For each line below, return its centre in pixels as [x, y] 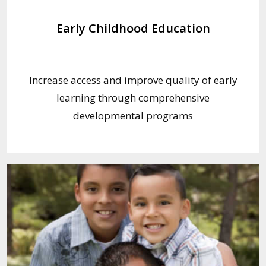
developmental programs [133, 115]
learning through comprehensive [133, 97]
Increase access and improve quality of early [133, 80]
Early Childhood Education [133, 28]
